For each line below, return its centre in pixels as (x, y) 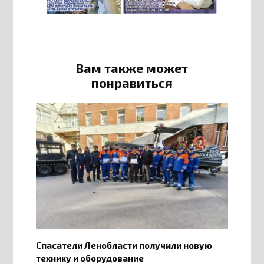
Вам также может (132, 67)
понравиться (132, 82)
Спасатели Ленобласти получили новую (124, 245)
